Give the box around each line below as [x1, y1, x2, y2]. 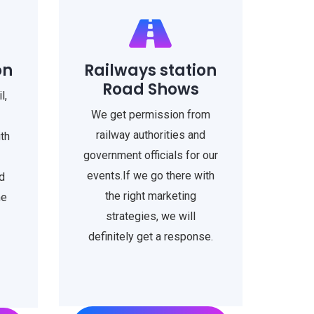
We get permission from [90, 108, 210, 121]
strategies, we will [105, 210, 196, 223]
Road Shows [102, 78, 199, 100]
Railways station [84, 60, 217, 81]
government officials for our [83, 149, 218, 162]
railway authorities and [95, 128, 205, 142]
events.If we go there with [86, 169, 214, 182]
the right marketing [104, 189, 196, 203]
